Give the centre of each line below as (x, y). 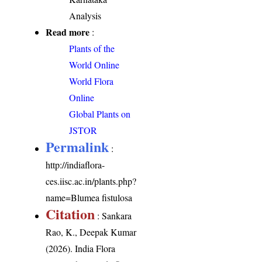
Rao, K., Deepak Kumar (91, 232)
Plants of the (92, 49)
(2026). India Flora (81, 249)
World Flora (92, 81)
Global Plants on (100, 114)
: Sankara (113, 216)
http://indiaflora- (75, 165)
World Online (94, 65)
